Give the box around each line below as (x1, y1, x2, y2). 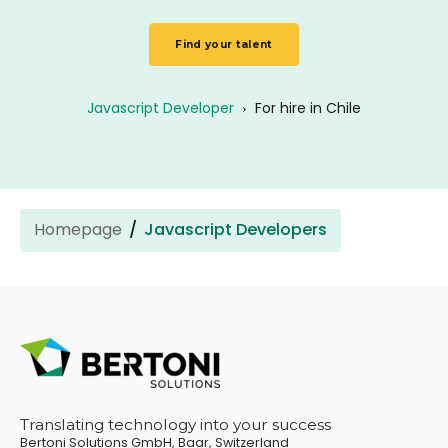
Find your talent (175, 37, 273, 51)
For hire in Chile (255, 97, 361, 118)
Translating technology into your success (20, 415, 332, 435)
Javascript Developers (144, 218, 327, 242)
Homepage (34, 218, 122, 242)
